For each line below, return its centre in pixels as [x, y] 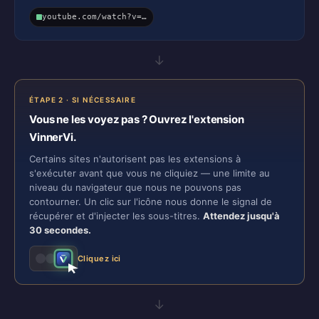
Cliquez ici [99, 258]
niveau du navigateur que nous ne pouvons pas [135, 187]
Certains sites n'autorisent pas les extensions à [135, 159]
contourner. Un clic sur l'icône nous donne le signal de [151, 202]
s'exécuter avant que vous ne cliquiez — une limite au [150, 173]
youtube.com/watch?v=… [94, 17]
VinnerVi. [53, 137]
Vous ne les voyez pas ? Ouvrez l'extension [137, 119]
